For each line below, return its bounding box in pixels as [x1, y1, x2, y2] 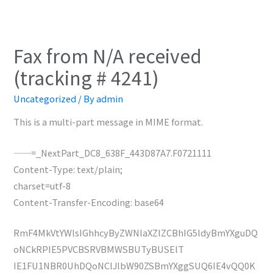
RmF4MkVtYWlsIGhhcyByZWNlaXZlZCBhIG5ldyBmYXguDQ [13, 226, 258, 239]
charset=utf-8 [13, 179, 71, 192]
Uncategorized [13, 91, 77, 105]
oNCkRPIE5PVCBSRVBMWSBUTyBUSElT [13, 243, 185, 256]
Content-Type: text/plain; [13, 162, 123, 175]
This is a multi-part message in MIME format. [13, 115, 204, 129]
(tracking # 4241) [13, 63, 160, 91]
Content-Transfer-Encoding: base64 [13, 195, 165, 208]
